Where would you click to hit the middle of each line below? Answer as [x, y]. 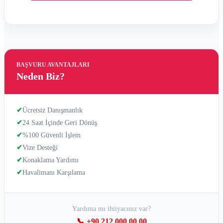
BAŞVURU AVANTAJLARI [53, 65]
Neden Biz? [41, 76]
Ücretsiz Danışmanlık [53, 110]
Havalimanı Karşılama [54, 172]
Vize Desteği [40, 148]
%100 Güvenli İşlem [52, 135]
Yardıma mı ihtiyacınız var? [111, 209]
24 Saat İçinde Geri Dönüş [60, 123]
